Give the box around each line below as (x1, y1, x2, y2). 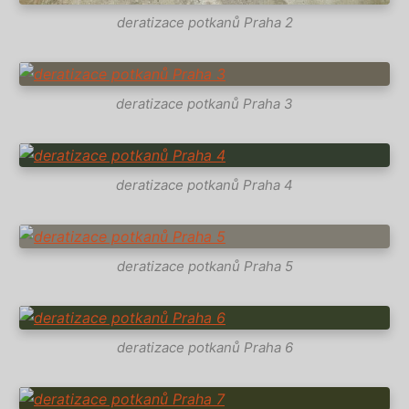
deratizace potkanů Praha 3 (116, 94, 293, 112)
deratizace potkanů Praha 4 (116, 175, 293, 194)
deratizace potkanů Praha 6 (116, 338, 293, 356)
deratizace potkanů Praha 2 (116, 13, 293, 31)
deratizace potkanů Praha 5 (116, 257, 293, 275)
